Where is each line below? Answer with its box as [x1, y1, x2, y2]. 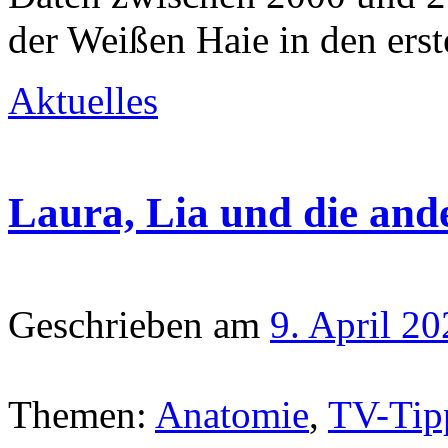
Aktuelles [8, 79, 158, 123]
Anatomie [155, 392, 309, 436]
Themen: [8, 392, 147, 436]
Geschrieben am [8, 302, 260, 346]
